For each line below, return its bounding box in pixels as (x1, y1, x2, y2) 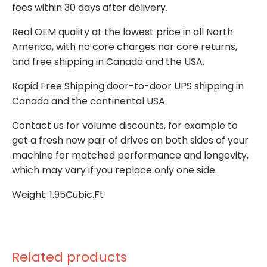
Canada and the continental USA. (12, 94, 167, 108)
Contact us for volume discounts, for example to (12, 118, 238, 132)
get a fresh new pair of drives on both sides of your (12, 133, 249, 147)
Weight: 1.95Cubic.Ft (12, 187, 104, 201)
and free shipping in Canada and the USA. (12, 54, 204, 69)
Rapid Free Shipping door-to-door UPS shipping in (12, 79, 244, 93)
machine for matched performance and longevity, (12, 148, 249, 162)
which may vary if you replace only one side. (12, 163, 217, 177)
